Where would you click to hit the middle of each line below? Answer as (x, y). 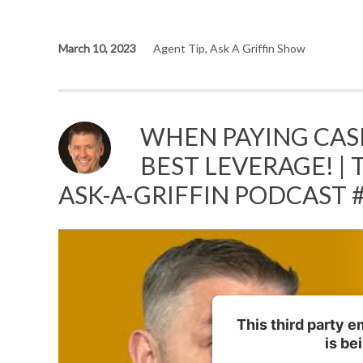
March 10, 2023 (97, 49)
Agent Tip (179, 49)
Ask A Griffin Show (258, 49)
